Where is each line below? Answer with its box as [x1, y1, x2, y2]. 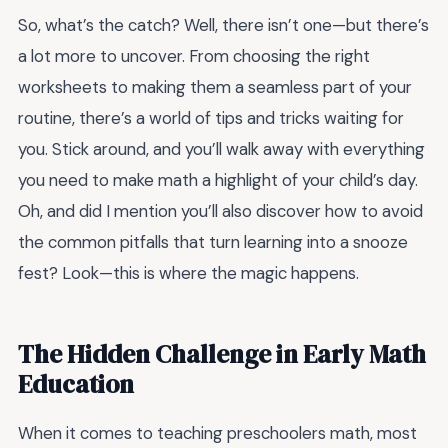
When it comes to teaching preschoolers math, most [18, 422, 417, 445]
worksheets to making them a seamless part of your [18, 76, 412, 99]
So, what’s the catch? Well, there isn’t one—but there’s [18, 14, 429, 37]
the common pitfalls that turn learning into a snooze [18, 231, 408, 254]
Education [18, 367, 134, 402]
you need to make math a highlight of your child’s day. [18, 169, 418, 192]
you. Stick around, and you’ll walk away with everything [18, 138, 425, 161]
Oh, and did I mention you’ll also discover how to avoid [18, 200, 423, 223]
